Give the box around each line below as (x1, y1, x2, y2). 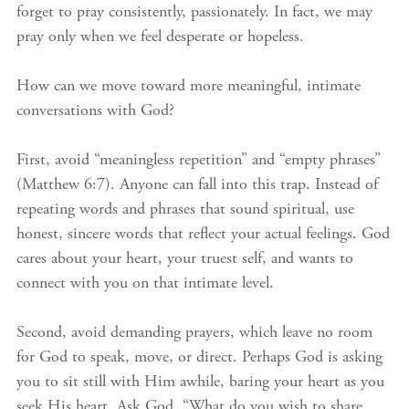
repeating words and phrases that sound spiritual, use (16, 202, 354, 218)
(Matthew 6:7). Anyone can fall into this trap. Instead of (16, 177, 378, 194)
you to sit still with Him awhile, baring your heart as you (16, 374, 384, 391)
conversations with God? (16, 103, 174, 120)
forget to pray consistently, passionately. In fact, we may (16, 5, 372, 21)
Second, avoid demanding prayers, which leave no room (16, 325, 372, 341)
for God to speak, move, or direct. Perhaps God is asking (16, 350, 383, 366)
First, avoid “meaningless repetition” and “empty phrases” (16, 152, 381, 169)
